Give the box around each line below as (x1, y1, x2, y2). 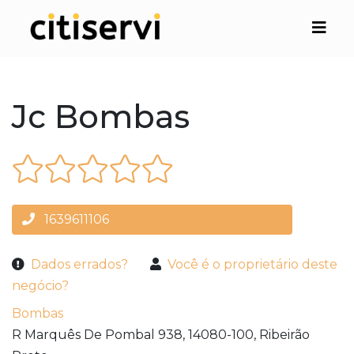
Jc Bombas (12, 97, 190, 137)
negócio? (12, 278, 69, 294)
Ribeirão (259, 327, 310, 343)
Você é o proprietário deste (168, 257, 337, 273)
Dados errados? (31, 257, 128, 273)
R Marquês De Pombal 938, (12, 327, 185, 343)
